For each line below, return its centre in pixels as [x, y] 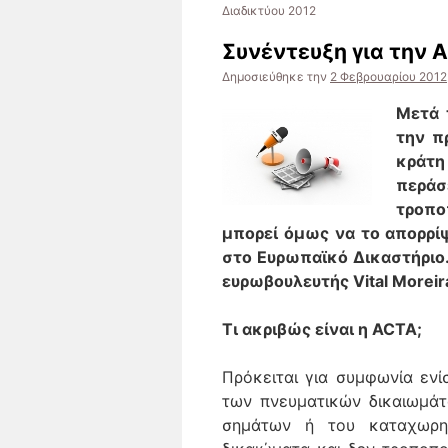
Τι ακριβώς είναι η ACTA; [322, 329]
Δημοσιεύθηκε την [274, 76]
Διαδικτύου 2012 [269, 10]
